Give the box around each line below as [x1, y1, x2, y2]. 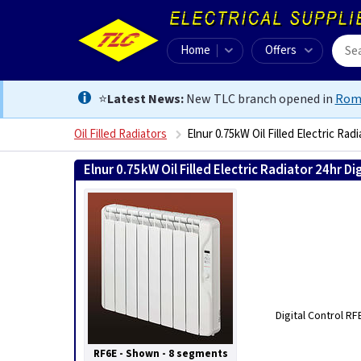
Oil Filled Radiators [74, 126, 167, 143]
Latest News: [106, 90, 184, 108]
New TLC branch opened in [183, 90, 335, 108]
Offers [265, 42, 297, 59]
